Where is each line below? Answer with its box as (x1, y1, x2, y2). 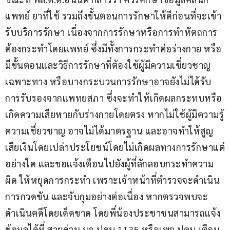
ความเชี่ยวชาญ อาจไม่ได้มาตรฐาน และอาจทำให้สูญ (5, 124, 213, 137)
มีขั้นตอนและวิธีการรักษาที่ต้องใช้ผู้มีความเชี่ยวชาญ (5, 59, 211, 71)
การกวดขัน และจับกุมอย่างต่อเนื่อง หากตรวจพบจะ (5, 190, 208, 202)
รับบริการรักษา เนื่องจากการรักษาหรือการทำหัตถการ (5, 26, 218, 38)
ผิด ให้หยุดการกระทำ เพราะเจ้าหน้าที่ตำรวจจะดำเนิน (5, 174, 220, 186)
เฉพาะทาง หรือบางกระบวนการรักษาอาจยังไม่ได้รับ (5, 75, 212, 87)
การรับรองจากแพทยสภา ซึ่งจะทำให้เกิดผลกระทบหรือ (5, 91, 222, 104)
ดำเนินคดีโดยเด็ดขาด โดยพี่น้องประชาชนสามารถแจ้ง (5, 206, 221, 219)
